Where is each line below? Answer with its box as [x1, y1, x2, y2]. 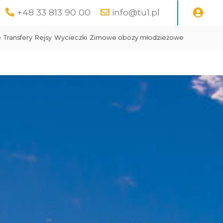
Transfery [3, 34, 32, 41]
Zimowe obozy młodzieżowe [90, 34, 184, 41]
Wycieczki [54, 34, 87, 41]
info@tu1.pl [112, 7, 160, 17]
